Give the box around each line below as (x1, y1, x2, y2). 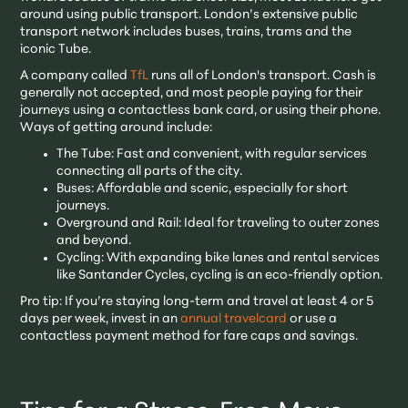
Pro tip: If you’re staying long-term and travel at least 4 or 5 (20, 294, 374, 309)
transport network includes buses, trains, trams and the (20, 25, 352, 39)
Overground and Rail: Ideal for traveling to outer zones (56, 216, 381, 230)
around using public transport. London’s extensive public (20, 7, 359, 22)
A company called (20, 68, 131, 83)
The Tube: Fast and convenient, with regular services (56, 147, 368, 161)
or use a (287, 311, 338, 326)
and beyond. (56, 233, 132, 248)
